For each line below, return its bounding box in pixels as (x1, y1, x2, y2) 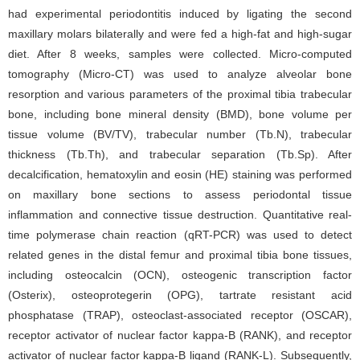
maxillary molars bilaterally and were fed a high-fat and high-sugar (8, 27, 352, 40)
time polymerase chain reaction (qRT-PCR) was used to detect (8, 227, 352, 241)
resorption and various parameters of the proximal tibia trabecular (8, 87, 352, 100)
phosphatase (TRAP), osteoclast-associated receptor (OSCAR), (8, 308, 352, 321)
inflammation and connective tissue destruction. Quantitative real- (8, 207, 352, 221)
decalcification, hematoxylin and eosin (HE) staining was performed (8, 167, 352, 181)
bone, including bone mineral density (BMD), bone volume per (8, 107, 352, 121)
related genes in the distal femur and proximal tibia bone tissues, (8, 247, 352, 261)
